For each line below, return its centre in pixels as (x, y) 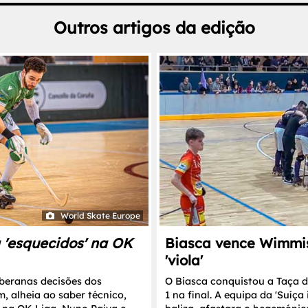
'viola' (184, 260)
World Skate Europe (100, 215)
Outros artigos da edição (154, 27)
